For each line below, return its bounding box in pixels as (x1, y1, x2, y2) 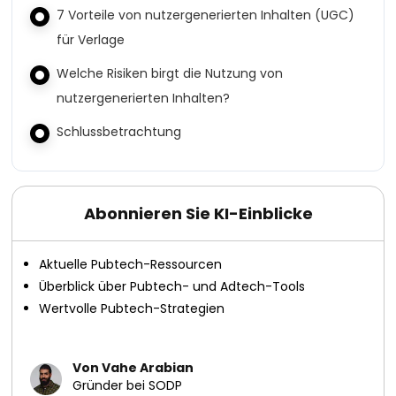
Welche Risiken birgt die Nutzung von (57, 65, 284, 82)
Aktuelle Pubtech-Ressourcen (39, 255, 223, 273)
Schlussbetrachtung (57, 123, 182, 141)
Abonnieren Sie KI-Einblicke (83, 202, 313, 225)
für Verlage (57, 31, 126, 49)
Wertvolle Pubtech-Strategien (39, 300, 225, 317)
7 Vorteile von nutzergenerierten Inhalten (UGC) (57, 6, 355, 24)
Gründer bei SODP (72, 377, 183, 394)
